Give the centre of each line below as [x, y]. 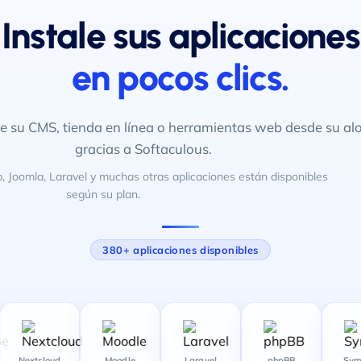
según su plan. [103, 194]
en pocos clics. [180, 77]
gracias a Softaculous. [143, 148]
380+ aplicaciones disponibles [180, 249]
